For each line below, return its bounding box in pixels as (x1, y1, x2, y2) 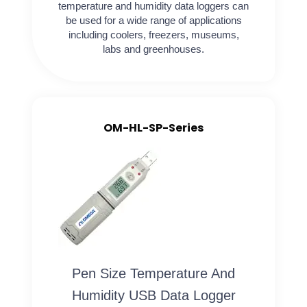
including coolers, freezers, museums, (68, 28, 239, 40)
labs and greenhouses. (103, 42, 204, 55)
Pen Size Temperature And (72, 266, 235, 282)
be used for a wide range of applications (65, 14, 242, 26)
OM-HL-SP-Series (103, 120, 204, 136)
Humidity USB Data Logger (71, 288, 236, 304)
